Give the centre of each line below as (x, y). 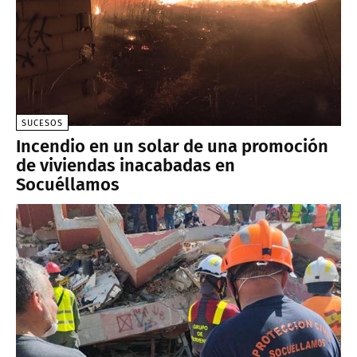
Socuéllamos (68, 184)
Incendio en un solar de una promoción (172, 146)
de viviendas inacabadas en (126, 165)
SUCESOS (42, 123)
